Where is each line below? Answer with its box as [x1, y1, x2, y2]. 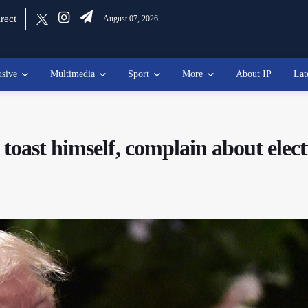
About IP [236, 69, 272, 79]
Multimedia [50, 69, 95, 79]
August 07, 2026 [102, 14, 158, 23]
